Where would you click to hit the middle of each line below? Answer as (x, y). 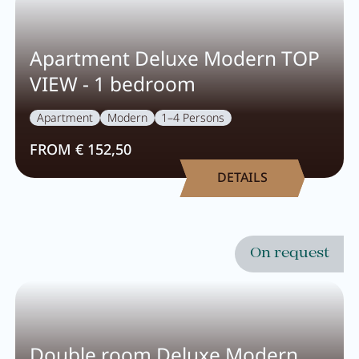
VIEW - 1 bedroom (113, 83)
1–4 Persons (193, 118)
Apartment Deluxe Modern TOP (175, 58)
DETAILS (242, 177)
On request (290, 254)
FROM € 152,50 (81, 149)
